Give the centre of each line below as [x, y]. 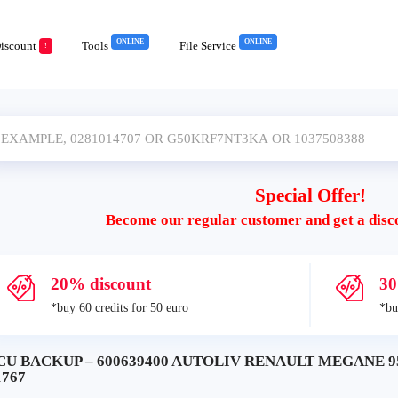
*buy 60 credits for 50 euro [119, 308]
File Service [209, 46]
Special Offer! [310, 195]
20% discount [100, 284]
